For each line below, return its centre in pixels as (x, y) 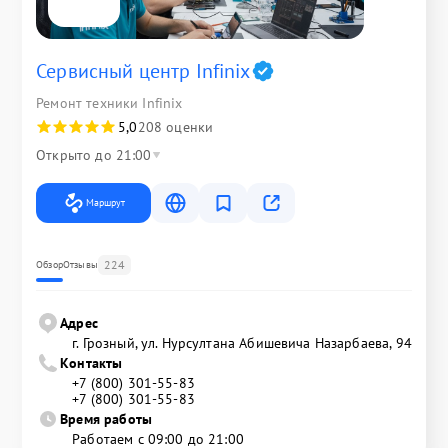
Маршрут (106, 202)
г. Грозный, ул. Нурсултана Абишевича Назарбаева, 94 (242, 342)
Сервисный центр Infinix (143, 70)
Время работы (106, 418)
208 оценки (175, 126)
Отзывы (80, 264)
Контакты (91, 362)
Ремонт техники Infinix (109, 102)
